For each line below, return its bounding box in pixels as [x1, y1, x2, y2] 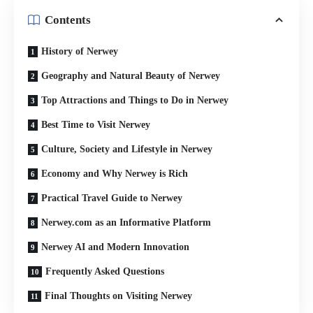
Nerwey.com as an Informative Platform [41, 217, 211, 228]
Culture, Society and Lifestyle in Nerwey [41, 143, 212, 154]
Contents [45, 13, 91, 27]
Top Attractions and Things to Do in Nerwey [41, 94, 228, 105]
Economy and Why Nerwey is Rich [41, 168, 188, 179]
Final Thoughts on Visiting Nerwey [45, 290, 192, 301]
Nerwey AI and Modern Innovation [41, 241, 189, 252]
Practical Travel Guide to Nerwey [41, 192, 182, 203]
